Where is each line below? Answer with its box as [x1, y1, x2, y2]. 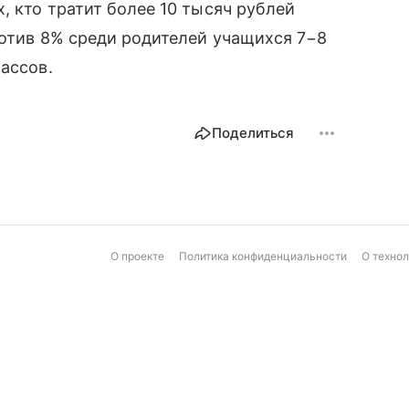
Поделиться [212, 124, 294, 142]
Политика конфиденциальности [179, 249, 347, 263]
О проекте [110, 249, 164, 263]
